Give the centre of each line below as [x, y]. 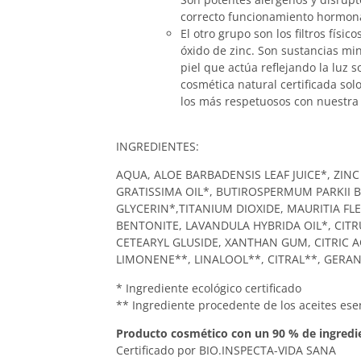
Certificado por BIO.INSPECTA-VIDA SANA [226, 351]
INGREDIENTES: [158, 147]
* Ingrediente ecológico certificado [209, 288]
